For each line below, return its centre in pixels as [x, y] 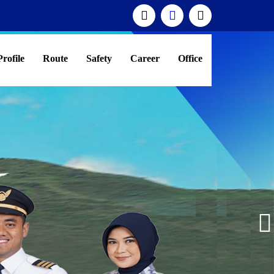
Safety [99, 58]
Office [190, 58]
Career [145, 58]
